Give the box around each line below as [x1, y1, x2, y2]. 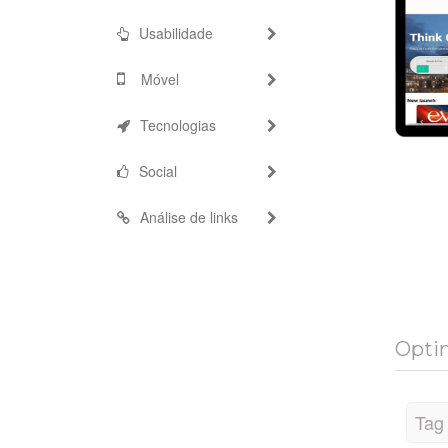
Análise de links [140, 207, 238, 227]
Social [139, 161, 177, 181]
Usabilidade [139, 23, 213, 43]
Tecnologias [140, 115, 216, 135]
